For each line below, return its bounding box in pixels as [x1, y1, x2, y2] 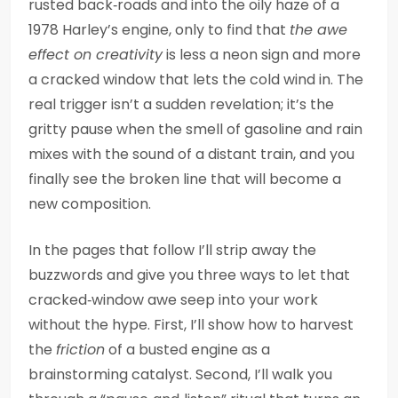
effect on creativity [28, 44, 163, 65]
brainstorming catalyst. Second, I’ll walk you [28, 364, 332, 385]
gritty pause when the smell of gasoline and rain [28, 119, 362, 139]
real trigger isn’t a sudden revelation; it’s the [28, 94, 334, 115]
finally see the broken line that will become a [28, 169, 341, 189]
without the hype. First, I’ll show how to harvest [28, 314, 354, 335]
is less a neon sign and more [163, 44, 361, 65]
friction [56, 339, 105, 360]
